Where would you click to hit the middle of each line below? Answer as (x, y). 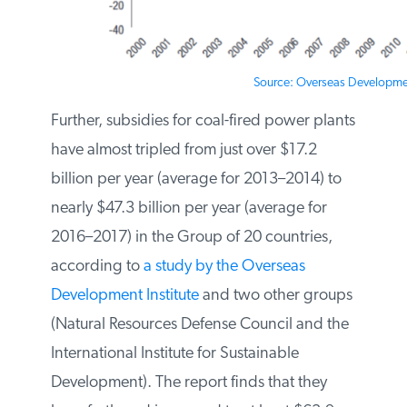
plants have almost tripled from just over (185, 208)
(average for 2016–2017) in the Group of (187, 295)
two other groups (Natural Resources (174, 382)
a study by (269, 324)
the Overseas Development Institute (170, 353)
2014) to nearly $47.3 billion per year (174, 266)
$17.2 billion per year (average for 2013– (187, 237)
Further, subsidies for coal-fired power (179, 179)
